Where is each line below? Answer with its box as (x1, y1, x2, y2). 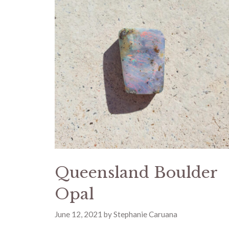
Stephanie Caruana (113, 210, 177, 219)
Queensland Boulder (54, 163, 217, 182)
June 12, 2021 (54, 210, 102, 219)
